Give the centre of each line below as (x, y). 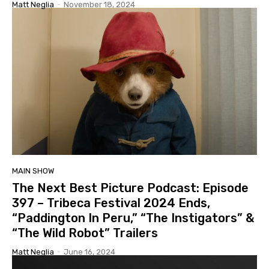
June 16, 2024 (89, 252)
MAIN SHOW (33, 171)
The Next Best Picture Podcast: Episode (130, 188)
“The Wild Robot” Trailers (85, 233)
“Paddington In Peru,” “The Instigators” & (133, 218)
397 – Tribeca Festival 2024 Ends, (111, 203)
